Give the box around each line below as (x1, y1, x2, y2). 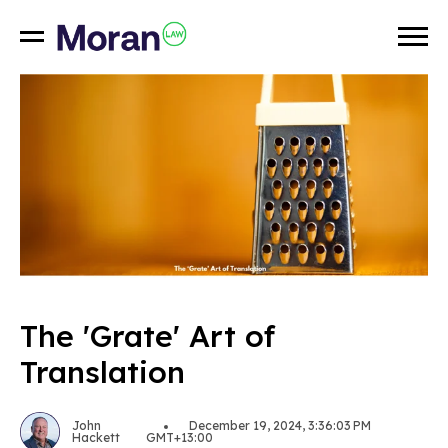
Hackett (72, 430, 120, 446)
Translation (20, 352, 185, 391)
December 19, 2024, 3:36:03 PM (186, 418, 372, 434)
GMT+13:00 (146, 430, 214, 446)
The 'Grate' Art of (20, 316, 275, 355)
